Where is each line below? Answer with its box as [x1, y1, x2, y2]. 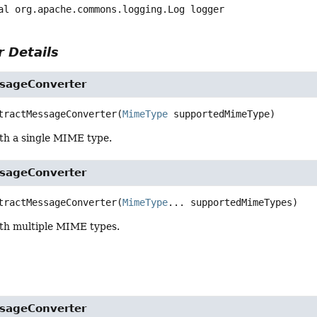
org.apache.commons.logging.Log [15, 4, 185, 16]
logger [190, 4, 225, 16]
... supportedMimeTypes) [168, 197, 299, 209]
